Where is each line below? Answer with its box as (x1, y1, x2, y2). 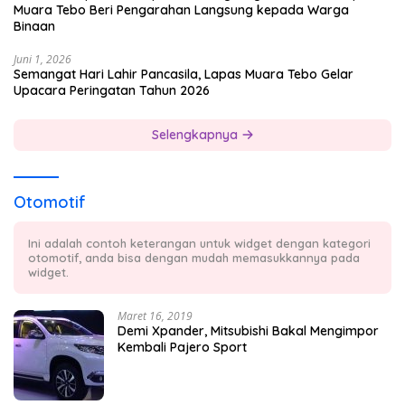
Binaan (14, 17, 55, 34)
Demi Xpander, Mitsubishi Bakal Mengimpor (118, 322, 379, 339)
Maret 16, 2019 (118, 307, 193, 324)
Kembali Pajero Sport (118, 338, 247, 355)
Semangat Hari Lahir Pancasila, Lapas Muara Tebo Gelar (14, 65, 353, 82)
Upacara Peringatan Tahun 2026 (14, 81, 210, 99)
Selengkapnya (151, 126, 241, 143)
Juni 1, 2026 (14, 51, 71, 67)
